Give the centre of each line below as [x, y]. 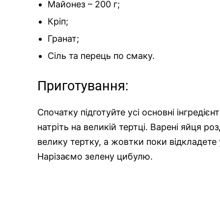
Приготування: [83, 86]
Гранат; [63, 38]
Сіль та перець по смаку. [101, 55]
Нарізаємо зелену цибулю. [95, 156]
